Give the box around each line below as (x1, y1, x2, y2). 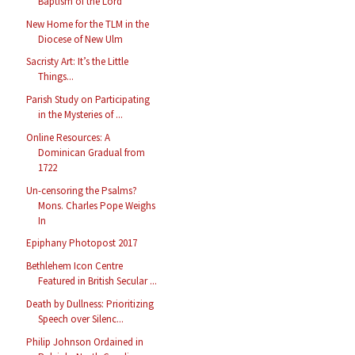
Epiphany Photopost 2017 (26, 236, 138, 250)
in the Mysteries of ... (38, 108, 124, 122)
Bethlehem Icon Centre (26, 259, 124, 273)
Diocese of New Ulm (38, 32, 124, 46)
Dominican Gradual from (38, 145, 146, 159)
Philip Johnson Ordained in (26, 334, 144, 349)
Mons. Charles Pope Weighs (38, 198, 156, 212)
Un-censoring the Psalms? (26, 183, 138, 197)
